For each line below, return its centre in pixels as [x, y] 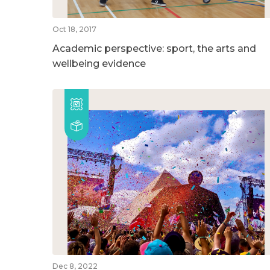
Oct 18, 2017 [74, 29]
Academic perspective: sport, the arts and [154, 48]
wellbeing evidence [99, 63]
